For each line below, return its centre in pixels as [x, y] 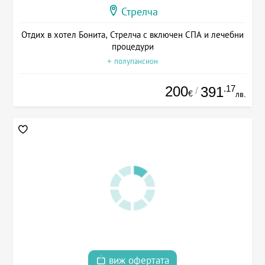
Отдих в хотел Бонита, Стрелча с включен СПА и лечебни [132, 35]
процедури [132, 47]
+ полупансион [132, 62]
